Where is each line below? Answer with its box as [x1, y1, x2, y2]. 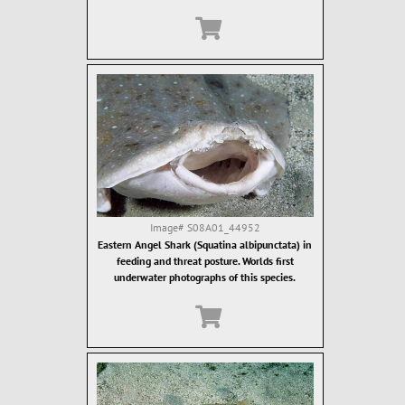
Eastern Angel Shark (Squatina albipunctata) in [98, 238, 312, 251]
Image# [149, 221, 187, 234]
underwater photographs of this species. [114, 270, 296, 284]
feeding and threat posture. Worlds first [116, 254, 294, 268]
